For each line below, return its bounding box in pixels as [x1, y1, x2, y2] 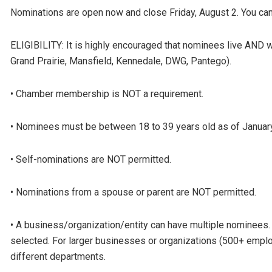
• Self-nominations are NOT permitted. [10, 153, 171, 165]
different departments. [10, 250, 106, 262]
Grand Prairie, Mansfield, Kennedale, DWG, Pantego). [10, 55, 231, 67]
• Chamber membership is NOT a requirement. [10, 87, 203, 100]
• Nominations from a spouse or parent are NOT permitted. [10, 186, 256, 198]
